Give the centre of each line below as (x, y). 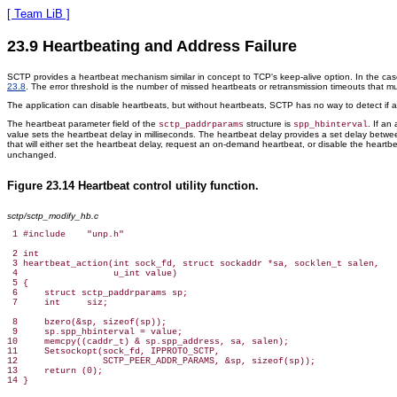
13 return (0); (55, 371)
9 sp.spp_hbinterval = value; (95, 332)
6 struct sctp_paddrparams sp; (97, 293)
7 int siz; (58, 303)
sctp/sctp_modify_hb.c (53, 216)
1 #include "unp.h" (66, 235)
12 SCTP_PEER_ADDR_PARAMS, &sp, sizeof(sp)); (161, 362)
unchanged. (32, 155)
